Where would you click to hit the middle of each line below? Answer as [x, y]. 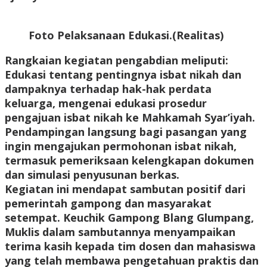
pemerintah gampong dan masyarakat [108, 204]
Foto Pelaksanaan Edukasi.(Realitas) [126, 35]
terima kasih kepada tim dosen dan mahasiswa [130, 246]
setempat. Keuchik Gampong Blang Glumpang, [129, 218]
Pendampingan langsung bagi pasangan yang [126, 132]
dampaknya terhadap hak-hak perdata [108, 89]
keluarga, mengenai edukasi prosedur [106, 103]
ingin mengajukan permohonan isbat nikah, [121, 146]
